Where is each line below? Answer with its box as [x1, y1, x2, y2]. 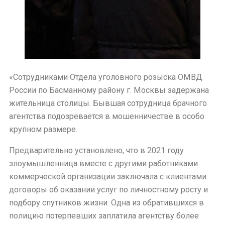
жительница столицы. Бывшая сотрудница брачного [9, 98, 207, 108]
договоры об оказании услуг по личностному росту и [9, 185, 208, 195]
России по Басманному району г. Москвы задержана [9, 85, 209, 95]
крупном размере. [9, 125, 77, 135]
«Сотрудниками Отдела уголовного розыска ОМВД [9, 72, 202, 82]
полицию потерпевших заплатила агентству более [9, 211, 199, 221]
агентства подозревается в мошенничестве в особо [9, 111, 204, 122]
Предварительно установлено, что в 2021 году [9, 146, 184, 156]
